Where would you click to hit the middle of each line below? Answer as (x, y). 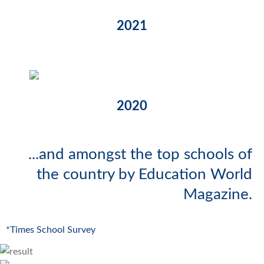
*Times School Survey (51, 230)
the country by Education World (144, 174)
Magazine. (218, 194)
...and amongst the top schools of (140, 154)
